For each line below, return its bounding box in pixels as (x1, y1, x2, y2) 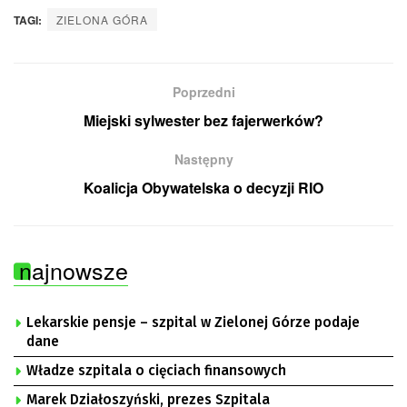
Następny (174, 149, 233, 168)
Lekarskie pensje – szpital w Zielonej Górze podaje (26, 313, 360, 331)
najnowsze (19, 253, 128, 286)
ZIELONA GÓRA (56, 11, 148, 27)
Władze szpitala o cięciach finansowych (26, 362, 286, 379)
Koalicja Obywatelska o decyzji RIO (84, 176, 323, 198)
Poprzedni (172, 82, 235, 101)
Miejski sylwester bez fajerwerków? (84, 109, 323, 131)
